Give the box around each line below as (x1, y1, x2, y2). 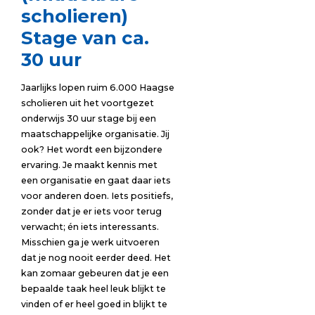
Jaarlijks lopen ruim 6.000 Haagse (20, 82, 174, 93)
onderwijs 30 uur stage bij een (20, 112, 156, 124)
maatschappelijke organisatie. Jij (20, 128, 169, 139)
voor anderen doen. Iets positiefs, (20, 190, 173, 201)
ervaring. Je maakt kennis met (20, 159, 157, 170)
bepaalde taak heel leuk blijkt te (20, 283, 166, 294)
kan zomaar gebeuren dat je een (20, 267, 169, 278)
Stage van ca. (20, 26, 149, 49)
